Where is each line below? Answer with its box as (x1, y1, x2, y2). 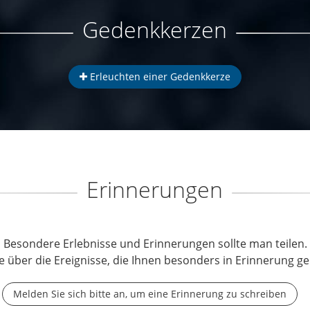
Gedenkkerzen (82, 15, 227, 44)
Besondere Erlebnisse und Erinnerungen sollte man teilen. (3, 236, 307, 251)
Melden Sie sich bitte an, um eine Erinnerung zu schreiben (13, 287, 286, 300)
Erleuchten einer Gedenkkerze (87, 70, 230, 83)
